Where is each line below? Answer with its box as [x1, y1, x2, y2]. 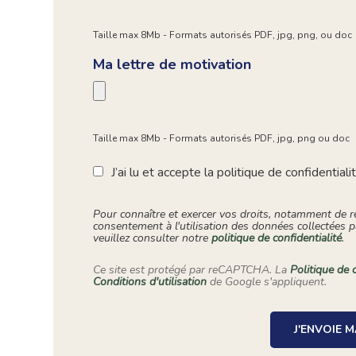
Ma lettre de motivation [93, 55, 252, 75]
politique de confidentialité [211, 230, 342, 246]
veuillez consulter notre [93, 230, 212, 246]
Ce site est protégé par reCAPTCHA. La [93, 262, 291, 278]
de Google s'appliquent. [207, 274, 327, 290]
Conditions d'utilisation [93, 274, 207, 290]
